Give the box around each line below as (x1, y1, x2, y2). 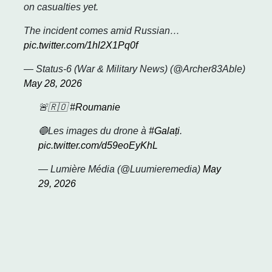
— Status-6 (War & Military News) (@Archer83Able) (24, 64, 245, 75)
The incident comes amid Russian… (24, 25, 180, 36)
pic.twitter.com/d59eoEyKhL (38, 140, 158, 151)
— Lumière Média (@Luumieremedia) (38, 164, 203, 175)
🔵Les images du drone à (38, 126, 149, 137)
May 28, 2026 (24, 78, 82, 89)
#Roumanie (70, 102, 120, 113)
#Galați (149, 126, 180, 137)
